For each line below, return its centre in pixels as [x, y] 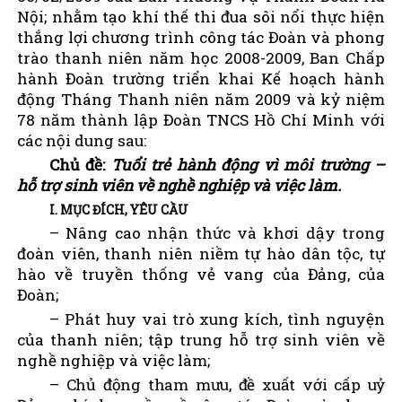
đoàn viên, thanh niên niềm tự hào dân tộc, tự [201, 253]
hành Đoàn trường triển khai [140, 78]
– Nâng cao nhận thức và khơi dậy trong [217, 232]
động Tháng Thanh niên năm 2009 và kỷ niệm [201, 99]
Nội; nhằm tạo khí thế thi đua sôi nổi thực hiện [201, 16]
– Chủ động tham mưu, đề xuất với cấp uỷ [217, 384]
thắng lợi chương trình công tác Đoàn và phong [201, 37]
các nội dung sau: [82, 140]
